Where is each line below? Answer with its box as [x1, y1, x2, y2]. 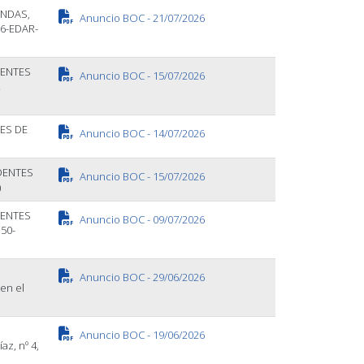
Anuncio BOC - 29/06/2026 [76, 269, 205, 284]
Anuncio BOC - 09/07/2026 [76, 211, 205, 227]
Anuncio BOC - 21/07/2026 [76, 10, 205, 25]
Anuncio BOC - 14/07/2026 [76, 125, 205, 141]
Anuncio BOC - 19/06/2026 [76, 327, 205, 342]
